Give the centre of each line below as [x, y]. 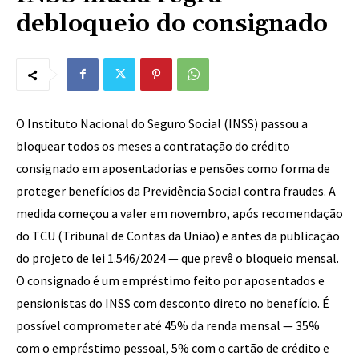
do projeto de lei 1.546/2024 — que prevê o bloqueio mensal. [177, 258]
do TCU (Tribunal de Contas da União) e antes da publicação [178, 236]
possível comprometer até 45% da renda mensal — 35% [168, 325]
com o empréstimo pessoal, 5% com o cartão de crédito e [173, 348]
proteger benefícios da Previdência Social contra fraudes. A [176, 191]
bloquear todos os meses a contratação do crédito [153, 146]
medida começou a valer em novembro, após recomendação [179, 213]
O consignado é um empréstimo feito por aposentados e [170, 280]
